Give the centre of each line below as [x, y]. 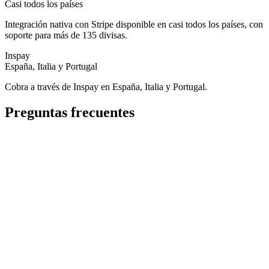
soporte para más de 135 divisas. [66, 35]
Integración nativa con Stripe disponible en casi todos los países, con [134, 24]
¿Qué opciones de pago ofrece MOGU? [78, 150]
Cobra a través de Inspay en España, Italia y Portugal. [106, 86]
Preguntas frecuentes [70, 112]
